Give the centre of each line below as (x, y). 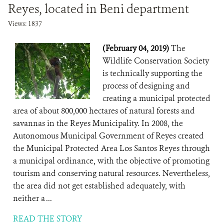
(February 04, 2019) (137, 48)
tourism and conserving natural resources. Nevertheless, (111, 173)
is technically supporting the (152, 73)
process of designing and (146, 86)
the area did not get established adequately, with (99, 186)
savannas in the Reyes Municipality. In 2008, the (98, 123)
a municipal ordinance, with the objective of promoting (111, 161)
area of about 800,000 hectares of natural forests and (104, 111)
